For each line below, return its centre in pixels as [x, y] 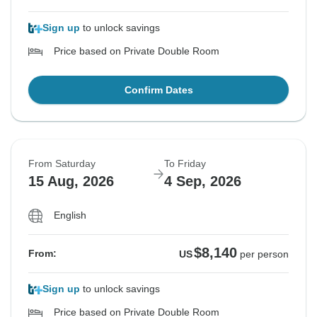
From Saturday [62, 164]
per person [264, 254]
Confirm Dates [158, 90]
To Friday [185, 164]
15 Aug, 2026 [71, 181]
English [70, 215]
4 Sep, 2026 [203, 181]
